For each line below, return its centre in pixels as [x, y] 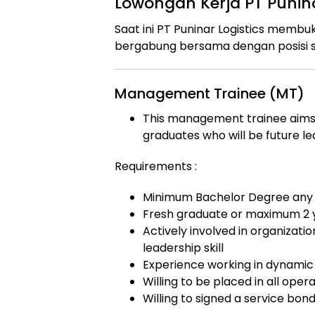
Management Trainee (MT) [210, 94]
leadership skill [183, 248]
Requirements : [156, 166]
